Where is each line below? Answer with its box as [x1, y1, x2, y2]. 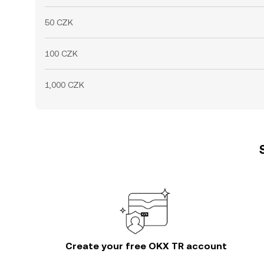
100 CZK [45, 49, 78, 58]
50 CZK [45, 18, 73, 27]
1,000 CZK [45, 80, 84, 90]
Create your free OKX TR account [65, 240, 227, 252]
